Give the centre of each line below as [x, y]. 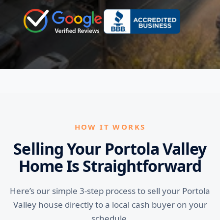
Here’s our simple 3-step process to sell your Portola [110, 191]
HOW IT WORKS [110, 127]
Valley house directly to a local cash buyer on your [110, 205]
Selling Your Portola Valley [110, 149]
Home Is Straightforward [110, 166]
